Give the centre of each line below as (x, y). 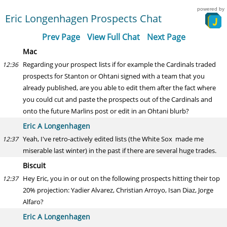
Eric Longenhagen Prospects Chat (83, 18)
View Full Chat (113, 37)
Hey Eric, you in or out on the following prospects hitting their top (121, 178)
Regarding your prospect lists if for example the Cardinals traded (119, 64)
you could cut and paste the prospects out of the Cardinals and (118, 99)
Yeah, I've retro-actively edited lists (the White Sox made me (113, 139)
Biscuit (34, 165)
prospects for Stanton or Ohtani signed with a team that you (114, 76)
